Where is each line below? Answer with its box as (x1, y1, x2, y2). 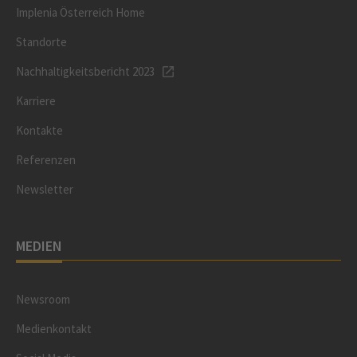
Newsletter (16, 182, 73, 197)
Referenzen (16, 152, 76, 167)
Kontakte (16, 123, 63, 138)
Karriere (16, 93, 56, 108)
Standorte (16, 34, 67, 49)
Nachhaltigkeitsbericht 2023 (16, 64, 155, 79)
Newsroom (16, 292, 70, 307)
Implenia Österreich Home (16, 5, 145, 20)
